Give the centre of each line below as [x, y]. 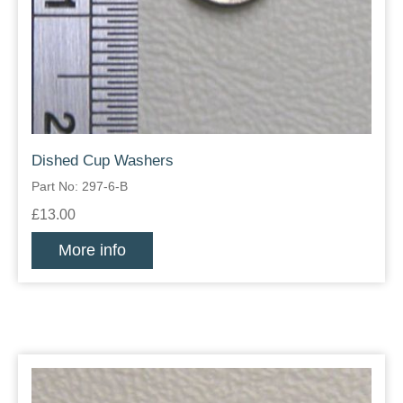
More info [92, 251]
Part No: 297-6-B [80, 187]
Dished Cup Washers [103, 161]
